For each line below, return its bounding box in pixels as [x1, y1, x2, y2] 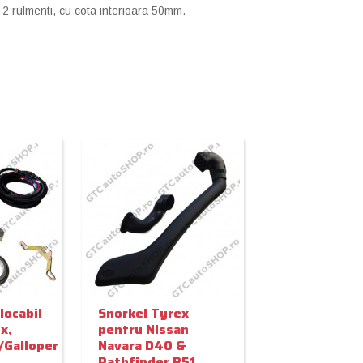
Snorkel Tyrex [98, 302, 190, 323]
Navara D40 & [98, 335, 187, 356]
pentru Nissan [98, 318, 190, 340]
